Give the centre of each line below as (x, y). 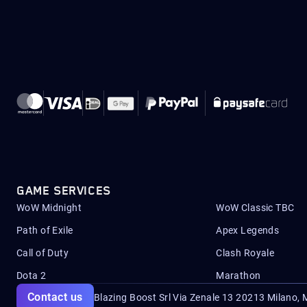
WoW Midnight (49, 208)
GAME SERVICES (64, 191)
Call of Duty (43, 253)
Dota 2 (32, 275)
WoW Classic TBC (255, 208)
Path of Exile (45, 230)
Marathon (238, 275)
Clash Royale (245, 253)
